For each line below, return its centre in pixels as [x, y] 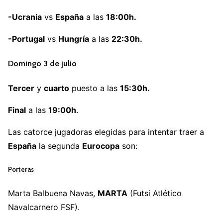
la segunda [59, 146]
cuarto [56, 88]
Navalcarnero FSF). [44, 207]
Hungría [74, 39]
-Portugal [26, 39]
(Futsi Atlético [155, 193]
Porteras [21, 169]
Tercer [21, 88]
